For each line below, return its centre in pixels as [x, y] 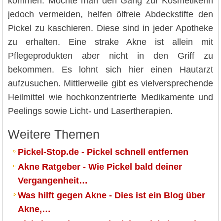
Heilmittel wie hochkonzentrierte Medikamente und [110, 97]
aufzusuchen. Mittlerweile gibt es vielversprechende [110, 83]
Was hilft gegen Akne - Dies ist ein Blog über [111, 195]
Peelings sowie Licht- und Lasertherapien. [90, 111]
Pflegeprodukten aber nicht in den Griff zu [110, 55]
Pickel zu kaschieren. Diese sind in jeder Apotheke [110, 28]
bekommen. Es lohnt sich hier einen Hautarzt [110, 69]
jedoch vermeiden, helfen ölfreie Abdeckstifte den [110, 14]
